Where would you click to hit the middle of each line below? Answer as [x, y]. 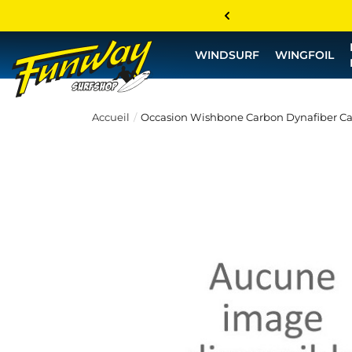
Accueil [111, 117]
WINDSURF [227, 55]
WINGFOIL [304, 55]
